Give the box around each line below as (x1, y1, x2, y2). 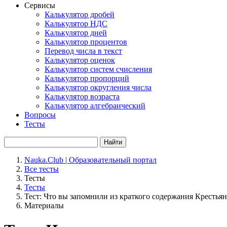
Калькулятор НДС (45, 19, 107, 28)
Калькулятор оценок (45, 56, 115, 64)
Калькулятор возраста (45, 92, 120, 101)
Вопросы (24, 110, 56, 119)
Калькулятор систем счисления (45, 65, 152, 73)
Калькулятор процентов (45, 37, 127, 46)
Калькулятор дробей (45, 10, 115, 19)
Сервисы (24, 1, 55, 10)
